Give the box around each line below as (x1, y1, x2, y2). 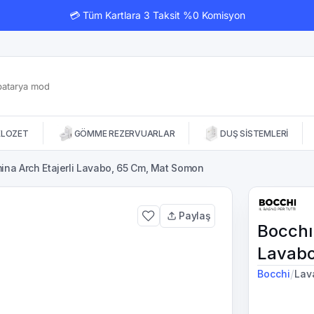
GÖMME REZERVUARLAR (74, 128, 175, 139)
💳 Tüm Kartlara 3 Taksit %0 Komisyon (69, 9, 245, 21)
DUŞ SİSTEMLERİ (220, 128, 289, 139)
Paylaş (179, 210, 211, 221)
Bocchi (257, 268, 291, 280)
